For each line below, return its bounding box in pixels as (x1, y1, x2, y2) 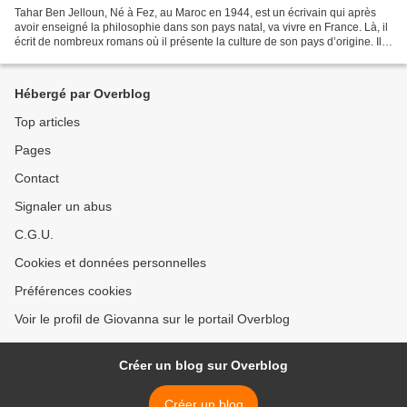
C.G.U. (15, 227, 54, 242)
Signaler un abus (15, 199, 112, 213)
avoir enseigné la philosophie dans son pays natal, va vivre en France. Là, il (15, 20, 388, 34)
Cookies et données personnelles (15, 255, 206, 270)
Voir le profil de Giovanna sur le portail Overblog (15, 312, 290, 326)
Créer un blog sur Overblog (119, 358, 288, 372)
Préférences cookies (15, 283, 132, 298)
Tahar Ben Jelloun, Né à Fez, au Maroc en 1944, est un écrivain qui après (15, 5, 376, 19)
